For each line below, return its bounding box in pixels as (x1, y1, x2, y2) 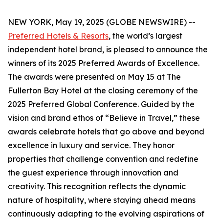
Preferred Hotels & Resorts (8, 31, 109, 41)
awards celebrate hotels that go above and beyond (8, 127, 204, 136)
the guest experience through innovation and (8, 168, 178, 177)
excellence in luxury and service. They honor (8, 140, 175, 150)
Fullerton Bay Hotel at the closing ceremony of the (8, 86, 198, 95)
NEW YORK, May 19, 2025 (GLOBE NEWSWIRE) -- (8, 17, 196, 27)
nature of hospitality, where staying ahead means (8, 195, 196, 205)
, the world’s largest (109, 31, 182, 41)
